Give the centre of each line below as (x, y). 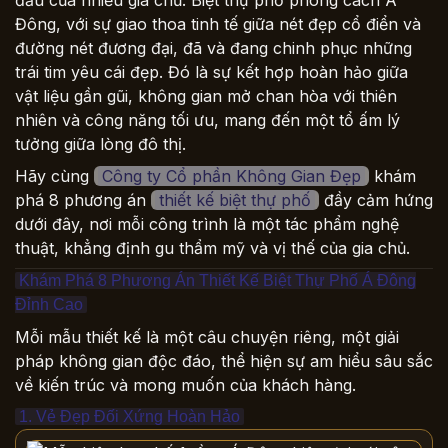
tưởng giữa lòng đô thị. (100, 144)
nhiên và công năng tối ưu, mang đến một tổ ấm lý (207, 120)
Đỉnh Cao (49, 304)
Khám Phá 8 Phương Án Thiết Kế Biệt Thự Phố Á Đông (217, 280)
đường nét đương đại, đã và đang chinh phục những (213, 48)
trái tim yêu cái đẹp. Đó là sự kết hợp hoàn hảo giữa (211, 72)
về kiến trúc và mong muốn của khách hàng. (185, 385)
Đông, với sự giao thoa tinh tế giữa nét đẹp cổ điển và (218, 24)
